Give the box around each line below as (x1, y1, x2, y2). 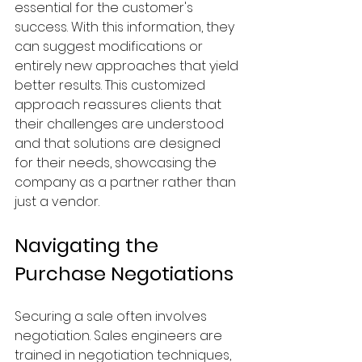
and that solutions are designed (15, 134, 224, 153)
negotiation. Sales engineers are (15, 326, 225, 345)
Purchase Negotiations (15, 260, 234, 287)
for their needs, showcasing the (15, 154, 220, 172)
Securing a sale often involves (15, 307, 210, 326)
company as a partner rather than (15, 173, 239, 192)
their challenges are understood (15, 115, 227, 133)
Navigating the (15, 232, 163, 259)
